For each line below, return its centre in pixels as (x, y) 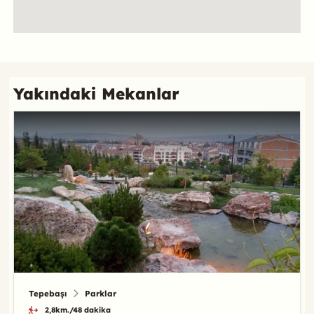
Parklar (100, 293)
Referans (46, 48)
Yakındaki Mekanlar (96, 94)
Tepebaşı (47, 293)
